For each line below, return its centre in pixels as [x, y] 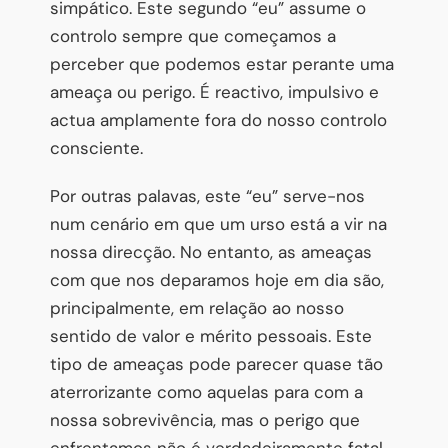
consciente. [96, 147]
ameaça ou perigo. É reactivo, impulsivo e [214, 91]
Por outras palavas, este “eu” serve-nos [207, 195]
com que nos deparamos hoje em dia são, [217, 279]
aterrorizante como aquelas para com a [206, 391]
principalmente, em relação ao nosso [197, 307]
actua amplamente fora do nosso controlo [218, 119]
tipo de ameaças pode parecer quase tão [216, 363]
